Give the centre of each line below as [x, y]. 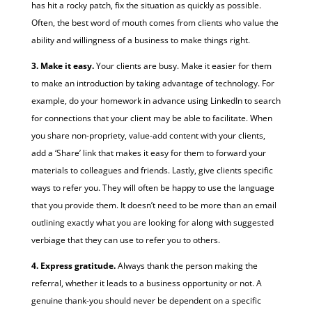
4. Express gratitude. [74, 265]
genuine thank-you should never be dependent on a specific [146, 300]
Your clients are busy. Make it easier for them [182, 65]
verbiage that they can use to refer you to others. [125, 240]
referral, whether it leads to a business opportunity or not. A [146, 283]
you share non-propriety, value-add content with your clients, [148, 135]
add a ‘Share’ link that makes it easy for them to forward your [148, 153]
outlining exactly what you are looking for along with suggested [152, 222]
